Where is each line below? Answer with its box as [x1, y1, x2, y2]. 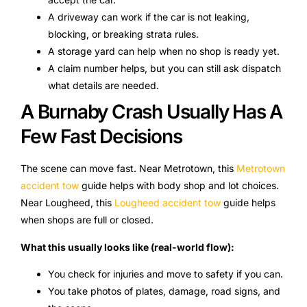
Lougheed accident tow [114, 197, 221, 209]
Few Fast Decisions [21, 125, 182, 149]
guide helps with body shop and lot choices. [79, 180, 279, 192]
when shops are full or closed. [21, 214, 153, 226]
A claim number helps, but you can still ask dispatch [48, 62, 281, 75]
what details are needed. [48, 79, 159, 92]
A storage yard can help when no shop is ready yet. [48, 45, 280, 58]
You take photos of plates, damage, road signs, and [48, 285, 280, 297]
